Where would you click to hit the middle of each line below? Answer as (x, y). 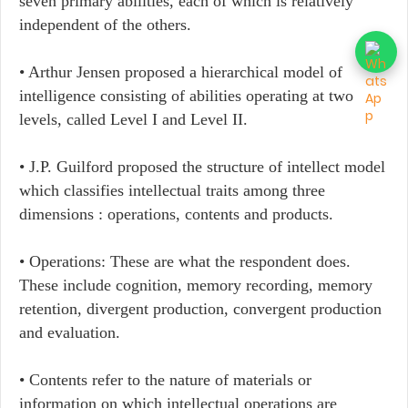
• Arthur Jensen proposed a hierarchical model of (181, 72)
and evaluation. (70, 332)
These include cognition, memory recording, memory (196, 285)
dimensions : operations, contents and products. (176, 214)
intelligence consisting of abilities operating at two (186, 96)
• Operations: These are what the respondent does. (185, 261)
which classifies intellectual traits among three (172, 190)
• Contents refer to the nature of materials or (165, 380)
